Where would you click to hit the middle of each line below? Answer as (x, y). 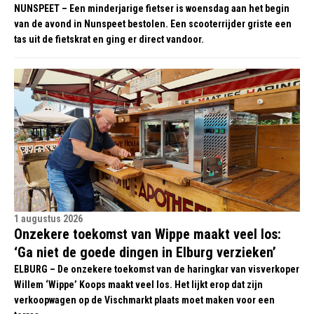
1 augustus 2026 (48, 219)
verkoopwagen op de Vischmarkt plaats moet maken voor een (144, 300)
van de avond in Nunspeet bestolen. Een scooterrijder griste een (153, 24)
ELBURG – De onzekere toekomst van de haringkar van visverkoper (157, 269)
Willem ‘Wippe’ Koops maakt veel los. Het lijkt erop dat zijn (138, 285)
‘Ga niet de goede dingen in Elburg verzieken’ (145, 253)
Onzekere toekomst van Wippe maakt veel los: (148, 234)
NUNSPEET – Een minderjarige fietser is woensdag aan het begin (152, 9)
